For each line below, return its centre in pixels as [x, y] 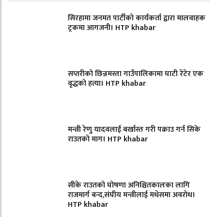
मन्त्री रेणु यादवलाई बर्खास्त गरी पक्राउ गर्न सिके [134, 129]
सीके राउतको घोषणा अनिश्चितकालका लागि [129, 185]
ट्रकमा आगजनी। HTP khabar [112, 28]
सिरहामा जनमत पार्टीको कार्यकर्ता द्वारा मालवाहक [137, 18]
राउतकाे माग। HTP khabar [108, 139]
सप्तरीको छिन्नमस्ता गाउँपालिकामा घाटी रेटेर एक [136, 74]
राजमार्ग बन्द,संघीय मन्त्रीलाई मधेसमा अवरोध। [132, 195]
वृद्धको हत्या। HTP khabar [107, 83]
